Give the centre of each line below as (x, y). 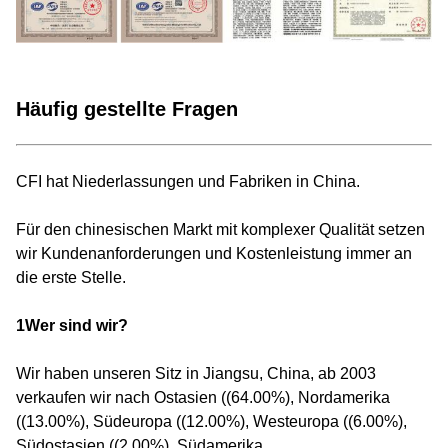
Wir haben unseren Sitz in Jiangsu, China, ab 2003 (196, 374)
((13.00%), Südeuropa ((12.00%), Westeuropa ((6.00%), (211, 422)
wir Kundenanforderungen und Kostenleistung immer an (214, 254)
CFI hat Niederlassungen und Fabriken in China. (188, 182)
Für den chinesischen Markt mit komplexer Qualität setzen (220, 230)
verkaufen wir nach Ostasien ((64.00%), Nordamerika (203, 398)
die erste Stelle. (71, 278)
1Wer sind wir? (72, 326)
